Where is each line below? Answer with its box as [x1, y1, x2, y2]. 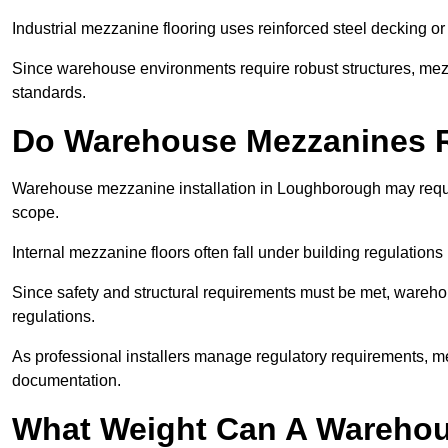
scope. [12, 204, 59, 222]
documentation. [12, 372, 121, 390]
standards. [12, 84, 86, 102]
